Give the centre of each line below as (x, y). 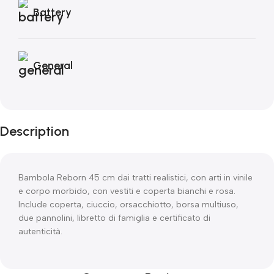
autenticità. (40, 231)
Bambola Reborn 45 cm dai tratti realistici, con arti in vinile (135, 178)
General (53, 65)
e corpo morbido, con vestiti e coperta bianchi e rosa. (127, 191)
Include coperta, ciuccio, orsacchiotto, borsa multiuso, (128, 205)
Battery (52, 12)
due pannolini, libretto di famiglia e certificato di (114, 218)
